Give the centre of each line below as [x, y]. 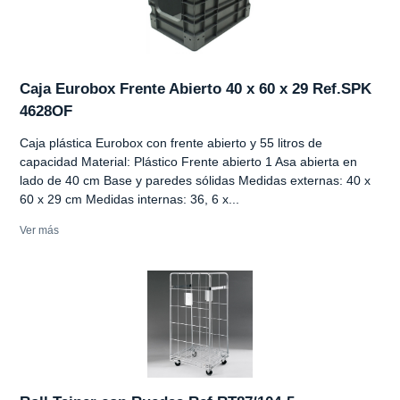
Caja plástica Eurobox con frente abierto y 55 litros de [171, 142]
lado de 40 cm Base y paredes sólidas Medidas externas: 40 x [195, 180]
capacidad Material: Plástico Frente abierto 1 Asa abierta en [188, 161]
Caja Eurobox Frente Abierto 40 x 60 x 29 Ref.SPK [196, 88]
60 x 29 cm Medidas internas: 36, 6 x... [129, 199]
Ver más [39, 230]
